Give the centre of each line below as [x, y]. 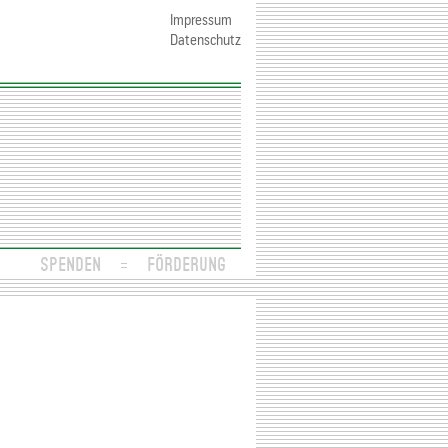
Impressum [201, 20]
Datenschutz [205, 40]
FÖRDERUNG [186, 263]
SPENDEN [70, 263]
